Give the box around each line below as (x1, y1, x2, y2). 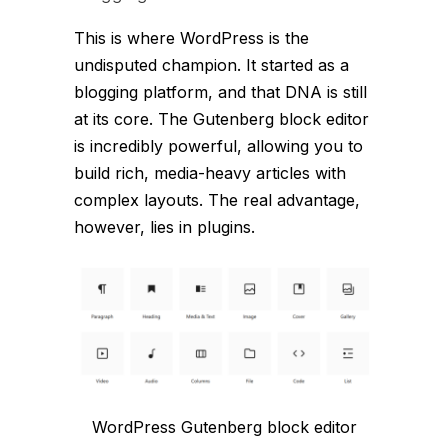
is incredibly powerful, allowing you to (74, 136, 363, 157)
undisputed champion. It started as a (74, 55, 349, 76)
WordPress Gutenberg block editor (91, 416, 357, 437)
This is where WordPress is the (74, 28, 309, 49)
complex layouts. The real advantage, (74, 190, 360, 211)
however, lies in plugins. (74, 217, 255, 238)
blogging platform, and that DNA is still (74, 82, 367, 103)
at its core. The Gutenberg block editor (74, 109, 369, 130)
